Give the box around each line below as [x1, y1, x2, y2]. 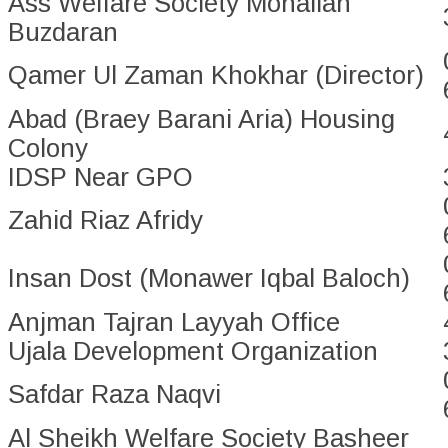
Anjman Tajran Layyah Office [8, 308, 340, 337]
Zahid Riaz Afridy [8, 206, 203, 235]
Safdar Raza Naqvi [8, 380, 221, 409]
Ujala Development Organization [8, 337, 378, 366]
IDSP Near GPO [8, 163, 193, 192]
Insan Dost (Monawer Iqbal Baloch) [8, 264, 410, 293]
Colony [8, 134, 88, 163]
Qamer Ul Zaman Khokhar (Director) [8, 61, 424, 90]
